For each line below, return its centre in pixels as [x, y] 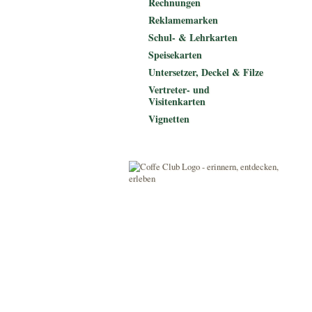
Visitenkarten [177, 101]
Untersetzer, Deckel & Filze [206, 72]
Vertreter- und [179, 89]
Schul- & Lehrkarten [193, 37]
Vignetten [169, 119]
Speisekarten [175, 55]
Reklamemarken [183, 20]
